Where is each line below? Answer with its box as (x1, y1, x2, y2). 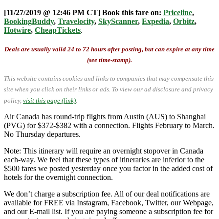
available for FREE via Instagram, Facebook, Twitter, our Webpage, (4, 198, 214, 207)
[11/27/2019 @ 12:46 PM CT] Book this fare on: (4, 8, 163, 17)
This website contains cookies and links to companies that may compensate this (4, 75, 214, 83)
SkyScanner (98, 17, 138, 25)
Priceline (163, 8, 192, 17)
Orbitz (173, 17, 195, 25)
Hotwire (4, 25, 31, 34)
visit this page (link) (23, 96, 76, 104)
